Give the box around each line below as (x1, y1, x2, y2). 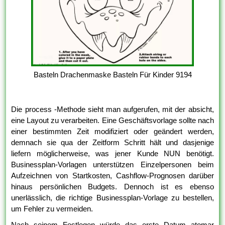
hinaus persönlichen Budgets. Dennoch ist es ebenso (11, 182, 214, 191)
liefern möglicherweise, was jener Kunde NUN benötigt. (11, 149, 214, 158)
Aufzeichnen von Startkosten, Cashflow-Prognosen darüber (11, 171, 214, 180)
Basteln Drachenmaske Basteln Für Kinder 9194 (33, 70, 192, 79)
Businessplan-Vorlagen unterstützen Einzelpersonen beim (11, 160, 214, 169)
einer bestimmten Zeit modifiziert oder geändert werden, (11, 127, 214, 136)
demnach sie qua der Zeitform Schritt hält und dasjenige (11, 138, 214, 147)
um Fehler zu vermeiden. (11, 204, 93, 213)
